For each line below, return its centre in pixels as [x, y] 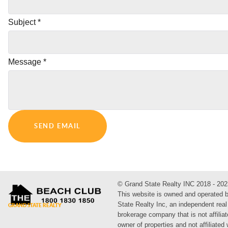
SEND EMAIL [58, 126]
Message [26, 62]
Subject [23, 22]
